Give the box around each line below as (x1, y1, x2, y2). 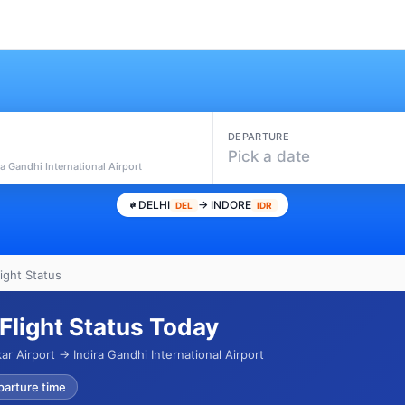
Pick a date (228, 146, 311, 165)
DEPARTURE (228, 129, 289, 143)
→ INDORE (198, 198, 251, 212)
